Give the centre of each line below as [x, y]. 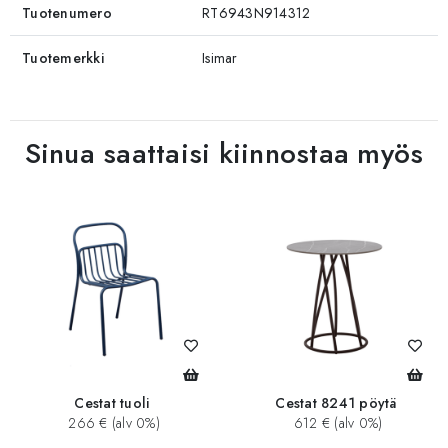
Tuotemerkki [63, 57]
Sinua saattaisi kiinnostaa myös [224, 153]
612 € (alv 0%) [336, 423]
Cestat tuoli [112, 403]
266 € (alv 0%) [112, 423]
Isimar [220, 57]
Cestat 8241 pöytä [336, 403]
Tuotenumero [67, 12]
